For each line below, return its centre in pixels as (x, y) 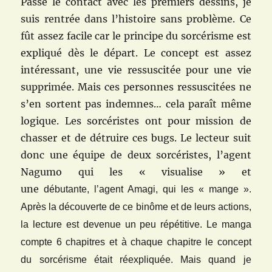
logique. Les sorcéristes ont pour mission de (136, 121)
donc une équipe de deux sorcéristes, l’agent (136, 155)
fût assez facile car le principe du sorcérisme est (136, 36)
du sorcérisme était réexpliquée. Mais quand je (136, 259)
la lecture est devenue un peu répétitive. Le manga (136, 224)
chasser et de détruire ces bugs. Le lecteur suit (136, 138)
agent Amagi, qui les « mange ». (175, 189)
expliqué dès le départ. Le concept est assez (136, 53)
